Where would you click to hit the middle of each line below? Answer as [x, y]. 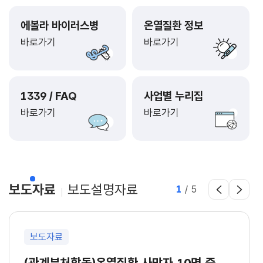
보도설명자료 [103, 189]
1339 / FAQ [50, 96]
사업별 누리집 [173, 96]
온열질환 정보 [173, 25]
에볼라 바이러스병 [60, 25]
